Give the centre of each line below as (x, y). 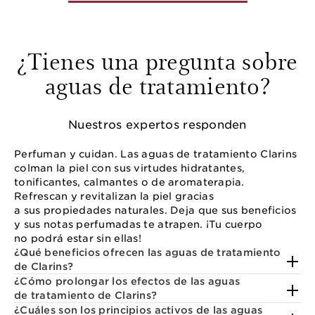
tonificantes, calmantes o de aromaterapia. (129, 182)
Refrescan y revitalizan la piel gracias (114, 197)
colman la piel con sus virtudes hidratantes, (130, 168)
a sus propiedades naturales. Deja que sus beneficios (155, 211)
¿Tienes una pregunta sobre (157, 60)
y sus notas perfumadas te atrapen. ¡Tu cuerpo (139, 225)
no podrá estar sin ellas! (78, 239)
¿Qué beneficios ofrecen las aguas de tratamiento (148, 253)
